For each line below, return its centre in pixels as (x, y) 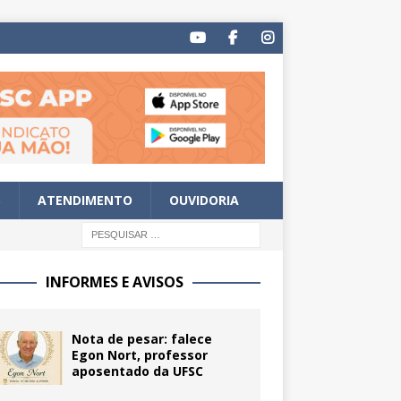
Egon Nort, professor (139, 355)
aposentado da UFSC (137, 371)
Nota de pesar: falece (141, 339)
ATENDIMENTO (85, 200)
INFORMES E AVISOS (114, 282)
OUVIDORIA (204, 200)
